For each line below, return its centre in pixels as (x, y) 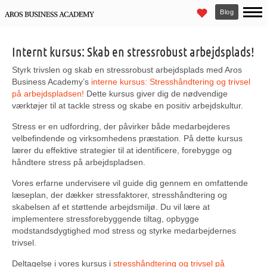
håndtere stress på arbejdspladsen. (79, 162)
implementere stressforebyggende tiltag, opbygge (105, 219)
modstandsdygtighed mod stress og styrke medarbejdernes (124, 231)
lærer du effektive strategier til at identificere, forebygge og (122, 150)
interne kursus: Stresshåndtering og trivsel (171, 82)
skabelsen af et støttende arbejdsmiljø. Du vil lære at (111, 207)
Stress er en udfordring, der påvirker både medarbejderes (121, 126)
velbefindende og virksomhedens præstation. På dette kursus (127, 138)
